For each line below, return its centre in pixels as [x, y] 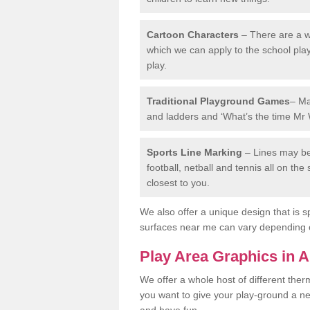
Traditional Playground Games [218, 101]
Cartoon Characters [193, 34]
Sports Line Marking [194, 152]
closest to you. [178, 182]
